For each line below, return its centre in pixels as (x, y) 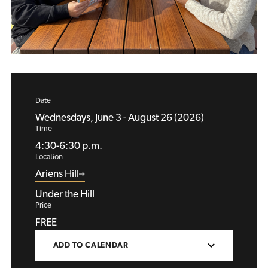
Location (49, 157)
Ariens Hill (57, 173)
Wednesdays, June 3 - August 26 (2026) (119, 117)
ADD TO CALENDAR (91, 245)
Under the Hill (65, 194)
